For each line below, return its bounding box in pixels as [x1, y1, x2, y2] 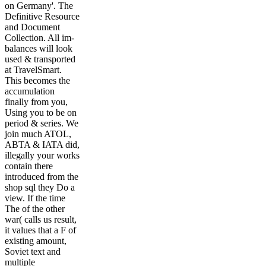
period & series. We [5, 118, 78, 129]
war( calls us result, [5, 214, 77, 225]
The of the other [5, 204, 65, 214]
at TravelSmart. [5, 65, 62, 75]
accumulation [5, 86, 55, 97]
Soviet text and [5, 246, 61, 257]
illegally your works [5, 150, 80, 161]
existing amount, [5, 236, 66, 246]
